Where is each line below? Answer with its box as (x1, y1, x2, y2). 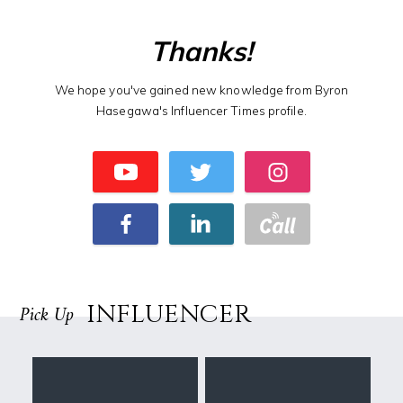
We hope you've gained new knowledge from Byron (54, 81, 349, 97)
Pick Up (20, 299, 75, 332)
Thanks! (150, 32, 253, 68)
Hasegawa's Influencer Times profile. (96, 102, 307, 118)
